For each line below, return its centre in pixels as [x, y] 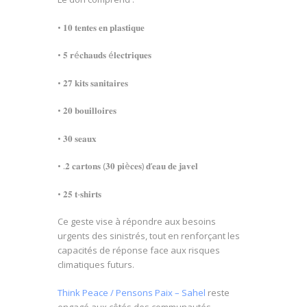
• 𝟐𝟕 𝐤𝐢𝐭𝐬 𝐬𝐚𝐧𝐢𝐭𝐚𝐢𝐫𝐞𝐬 [93, 83]
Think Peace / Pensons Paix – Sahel [132, 292]
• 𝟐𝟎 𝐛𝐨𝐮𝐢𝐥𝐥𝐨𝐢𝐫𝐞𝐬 [87, 111]
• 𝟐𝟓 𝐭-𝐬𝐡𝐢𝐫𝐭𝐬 [79, 194]
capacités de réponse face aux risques [139, 250]
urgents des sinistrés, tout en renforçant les [149, 236]
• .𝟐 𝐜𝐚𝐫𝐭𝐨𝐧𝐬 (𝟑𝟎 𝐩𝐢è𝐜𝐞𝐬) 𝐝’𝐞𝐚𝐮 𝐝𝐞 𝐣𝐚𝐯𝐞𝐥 [128, 166]
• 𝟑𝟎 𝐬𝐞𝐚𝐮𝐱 [77, 138]
